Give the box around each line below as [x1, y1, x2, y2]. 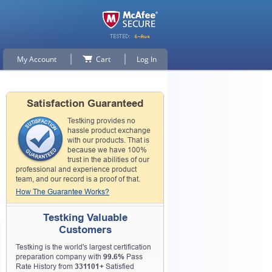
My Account [16, 54, 56, 64]
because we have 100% [67, 146, 147, 154]
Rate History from [16, 262, 75, 271]
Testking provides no [67, 117, 135, 125]
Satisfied [104, 262, 134, 271]
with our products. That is [67, 136, 149, 144]
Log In [137, 54, 157, 64]
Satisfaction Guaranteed [27, 98, 143, 109]
